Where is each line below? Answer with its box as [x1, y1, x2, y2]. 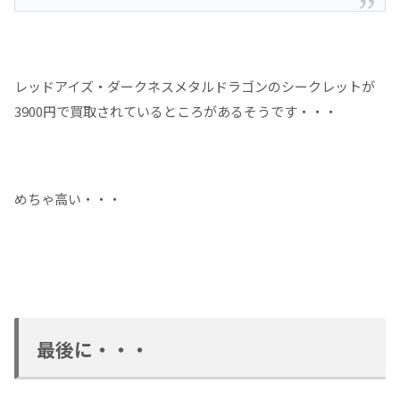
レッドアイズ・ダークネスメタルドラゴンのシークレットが [14, 77, 375, 96]
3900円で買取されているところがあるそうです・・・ [14, 102, 337, 121]
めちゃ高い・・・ [14, 189, 121, 209]
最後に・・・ [37, 336, 149, 363]
